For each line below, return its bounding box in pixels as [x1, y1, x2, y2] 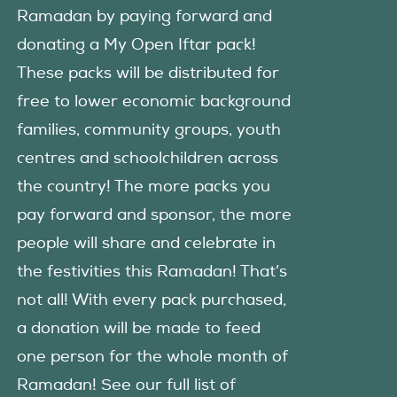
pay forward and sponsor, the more [16, 207, 292, 224]
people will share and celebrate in [16, 236, 276, 253]
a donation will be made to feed [16, 321, 261, 338]
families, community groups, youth [16, 122, 281, 139]
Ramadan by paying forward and [16, 9, 272, 26]
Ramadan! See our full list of [16, 378, 236, 394]
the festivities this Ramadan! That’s [16, 264, 287, 281]
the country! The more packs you [16, 179, 270, 196]
